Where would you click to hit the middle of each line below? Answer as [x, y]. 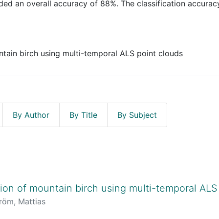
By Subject [137, 115]
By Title [83, 115]
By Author [31, 115]
